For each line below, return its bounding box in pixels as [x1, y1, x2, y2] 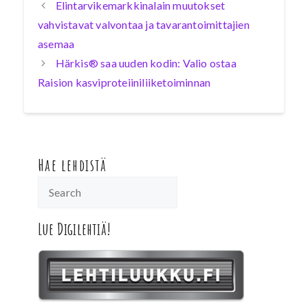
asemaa [38, 37, 75, 50]
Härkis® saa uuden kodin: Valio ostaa [55, 56, 236, 69]
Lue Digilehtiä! [38, 219, 111, 239]
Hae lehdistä [38, 155, 107, 175]
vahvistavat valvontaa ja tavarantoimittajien [38, 18, 250, 31]
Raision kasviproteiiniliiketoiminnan [38, 76, 211, 89]
